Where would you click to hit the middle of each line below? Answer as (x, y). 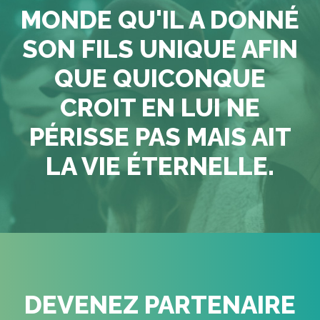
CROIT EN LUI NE (160, 107)
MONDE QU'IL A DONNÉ (160, 19)
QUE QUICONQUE (160, 78)
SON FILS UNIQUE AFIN (160, 49)
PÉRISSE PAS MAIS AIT (160, 136)
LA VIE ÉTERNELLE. (160, 166)
